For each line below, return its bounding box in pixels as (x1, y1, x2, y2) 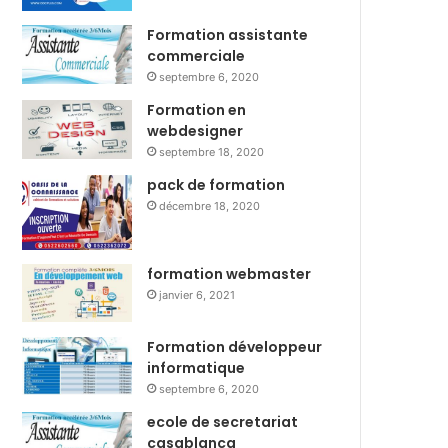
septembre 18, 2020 (159, 145, 265, 159)
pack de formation (147, 175, 286, 195)
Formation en (147, 100, 247, 120)
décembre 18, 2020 (159, 199, 261, 213)
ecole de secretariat (147, 411, 299, 432)
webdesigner (147, 121, 244, 141)
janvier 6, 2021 (159, 288, 236, 302)
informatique (147, 357, 246, 378)
